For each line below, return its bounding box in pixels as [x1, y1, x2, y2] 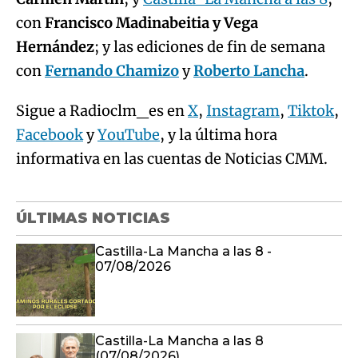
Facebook [16, 125, 83, 144]
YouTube [97, 125, 160, 144]
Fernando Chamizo [45, 62, 179, 80]
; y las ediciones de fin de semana [94, 38, 325, 56]
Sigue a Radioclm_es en [16, 101, 188, 120]
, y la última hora [160, 125, 277, 144]
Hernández [16, 38, 94, 56]
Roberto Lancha [193, 62, 304, 80]
